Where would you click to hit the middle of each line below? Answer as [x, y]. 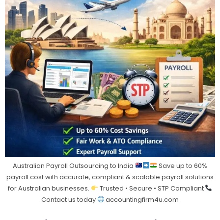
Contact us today [69, 200]
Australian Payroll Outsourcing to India [74, 166]
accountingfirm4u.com [142, 200]
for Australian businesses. [49, 189]
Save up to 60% [182, 166]
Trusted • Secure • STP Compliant [151, 189]
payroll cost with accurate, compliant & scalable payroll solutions [110, 177]
